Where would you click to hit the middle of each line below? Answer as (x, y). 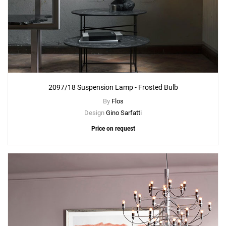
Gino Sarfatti (124, 113)
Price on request (113, 129)
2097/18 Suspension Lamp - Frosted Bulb (113, 88)
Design (95, 113)
